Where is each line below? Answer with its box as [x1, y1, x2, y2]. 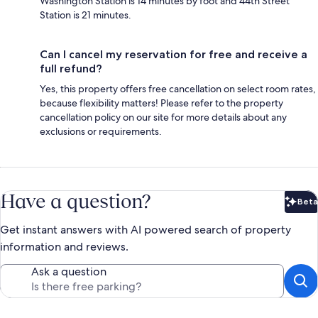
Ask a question [31, 263, 106, 279]
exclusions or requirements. [40, 124, 162, 138]
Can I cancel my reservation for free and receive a [40, 47, 307, 61]
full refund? [40, 61, 102, 75]
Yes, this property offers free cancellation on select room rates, [40, 82, 316, 95]
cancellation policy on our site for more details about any [40, 110, 287, 124]
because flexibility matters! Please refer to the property [40, 96, 283, 109]
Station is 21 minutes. [40, 8, 131, 21]
